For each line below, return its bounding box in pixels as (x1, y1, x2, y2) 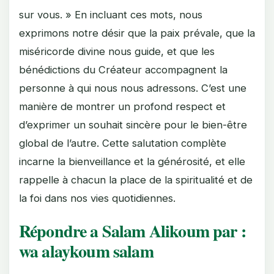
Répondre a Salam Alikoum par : (19, 218, 246, 243)
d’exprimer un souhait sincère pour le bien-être (19, 118, 247, 131)
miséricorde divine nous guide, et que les (19, 45, 215, 57)
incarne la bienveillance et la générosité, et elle (19, 155, 245, 168)
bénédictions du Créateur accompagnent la (19, 63, 228, 76)
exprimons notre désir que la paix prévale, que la (19, 26, 255, 39)
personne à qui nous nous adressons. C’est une (19, 81, 246, 94)
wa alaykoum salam (19, 238, 154, 264)
